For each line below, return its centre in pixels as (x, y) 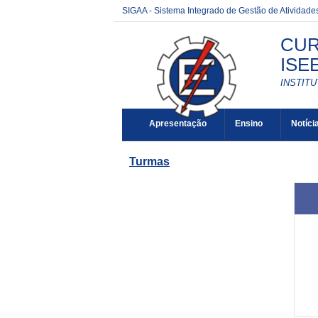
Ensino (249, 124)
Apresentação (178, 124)
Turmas (149, 161)
